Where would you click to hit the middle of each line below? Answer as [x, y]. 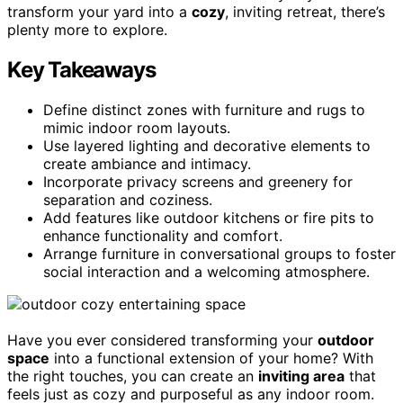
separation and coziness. [128, 199]
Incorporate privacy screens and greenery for [198, 181]
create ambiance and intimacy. [147, 163]
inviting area [301, 376]
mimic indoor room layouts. [137, 127]
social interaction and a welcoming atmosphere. [206, 271]
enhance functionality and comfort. [163, 235]
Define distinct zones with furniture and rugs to [204, 109]
